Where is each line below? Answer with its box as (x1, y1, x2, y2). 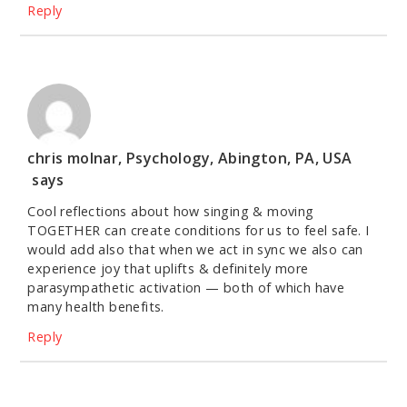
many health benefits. (27, 298, 164, 316)
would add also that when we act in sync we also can (27, 241, 363, 259)
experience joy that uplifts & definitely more (27, 260, 309, 278)
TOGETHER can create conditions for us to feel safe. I (27, 222, 370, 240)
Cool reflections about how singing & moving (27, 203, 314, 221)
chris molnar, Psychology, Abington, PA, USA (27, 148, 352, 169)
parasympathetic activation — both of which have (27, 279, 345, 297)
